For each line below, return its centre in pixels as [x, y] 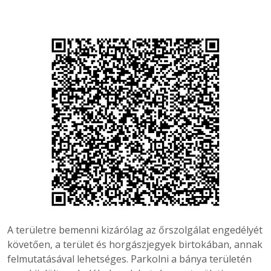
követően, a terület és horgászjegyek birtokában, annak [135, 244]
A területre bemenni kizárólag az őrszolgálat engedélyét [135, 230]
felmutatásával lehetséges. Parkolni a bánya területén [129, 259]
